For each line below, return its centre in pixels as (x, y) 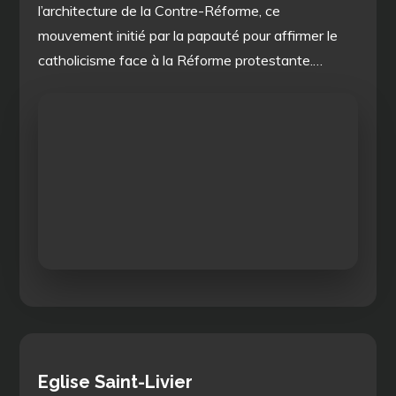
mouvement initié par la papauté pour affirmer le (188, 35)
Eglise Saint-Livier (116, 381)
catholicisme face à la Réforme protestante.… (181, 60)
